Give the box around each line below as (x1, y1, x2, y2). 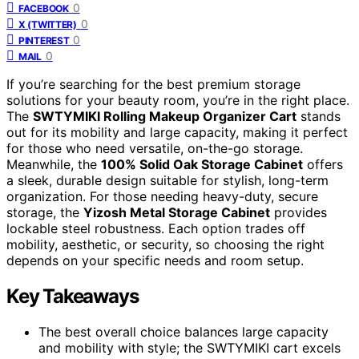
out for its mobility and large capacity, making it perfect (6, 124, 348, 141)
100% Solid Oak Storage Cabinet (101, 156, 303, 173)
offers (303, 156, 343, 173)
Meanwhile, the (6, 156, 101, 173)
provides (270, 204, 327, 221)
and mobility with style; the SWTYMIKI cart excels (38, 340, 341, 357)
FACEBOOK (18, 2, 69, 15)
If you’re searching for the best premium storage (6, 76, 301, 93)
